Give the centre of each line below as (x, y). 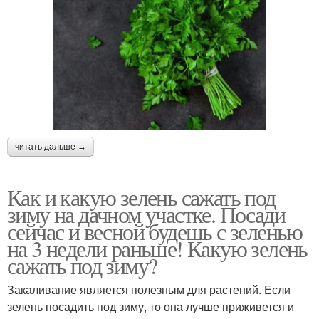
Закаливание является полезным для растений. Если (149, 289)
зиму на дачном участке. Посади (146, 214)
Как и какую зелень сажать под (141, 197)
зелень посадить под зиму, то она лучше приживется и (151, 306)
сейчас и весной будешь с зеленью (155, 231)
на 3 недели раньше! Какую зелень (157, 248)
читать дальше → (51, 146)
